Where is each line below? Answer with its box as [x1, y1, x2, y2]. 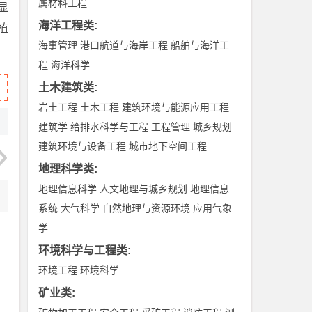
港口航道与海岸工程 [80, 40, 169, 51]
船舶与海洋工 [171, 40, 230, 51]
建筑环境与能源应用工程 [122, 102, 230, 113]
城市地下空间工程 [129, 141, 208, 152]
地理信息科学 [38, 183, 97, 194]
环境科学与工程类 [38, 244, 128, 256]
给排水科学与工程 [70, 121, 149, 132]
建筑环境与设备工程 [38, 141, 127, 152]
